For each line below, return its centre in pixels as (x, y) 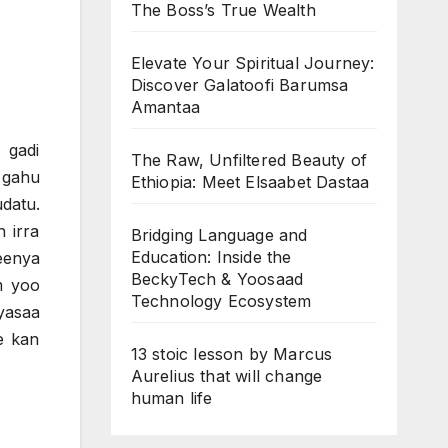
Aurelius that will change (226, 375)
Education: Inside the (211, 256)
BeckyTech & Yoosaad (217, 278)
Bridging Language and (219, 234)
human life (171, 397)
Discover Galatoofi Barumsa (239, 84)
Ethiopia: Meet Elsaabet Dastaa (250, 181)
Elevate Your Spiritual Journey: (252, 62)
